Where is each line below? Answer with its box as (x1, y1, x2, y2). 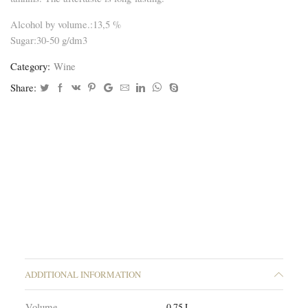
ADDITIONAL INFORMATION (25, 268, 142, 281)
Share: (10, 80, 36, 94)
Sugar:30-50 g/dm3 (10, 32, 87, 47)
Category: (10, 58, 50, 73)
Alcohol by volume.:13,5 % (10, 16, 121, 31)
